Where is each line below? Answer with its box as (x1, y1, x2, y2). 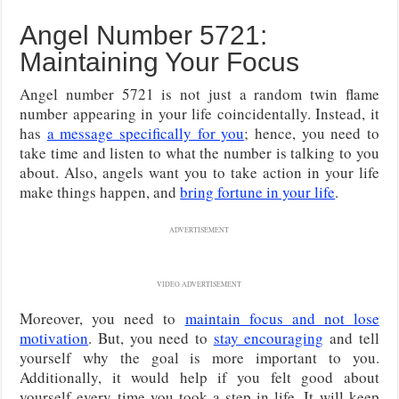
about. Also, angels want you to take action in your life (20, 161, 379, 183)
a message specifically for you (46, 122, 245, 143)
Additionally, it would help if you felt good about (20, 366, 379, 387)
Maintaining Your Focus (20, 46, 300, 77)
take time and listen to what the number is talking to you (20, 142, 379, 163)
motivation (20, 327, 89, 348)
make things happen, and (20, 181, 181, 202)
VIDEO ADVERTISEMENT (157, 279, 242, 289)
